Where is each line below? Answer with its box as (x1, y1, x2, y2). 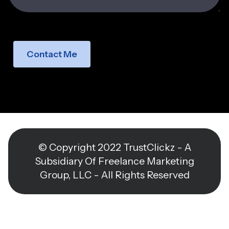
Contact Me (26, 48, 77, 59)
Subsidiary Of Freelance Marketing (35, 155, 194, 168)
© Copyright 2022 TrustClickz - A (38, 141, 191, 154)
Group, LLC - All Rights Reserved (39, 169, 190, 181)
